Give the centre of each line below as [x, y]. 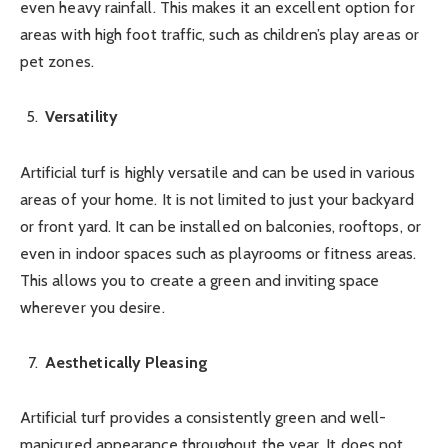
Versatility [81, 117]
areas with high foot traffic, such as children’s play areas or [219, 35]
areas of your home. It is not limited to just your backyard [217, 199]
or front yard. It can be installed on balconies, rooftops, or [220, 226]
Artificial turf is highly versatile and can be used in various [217, 172]
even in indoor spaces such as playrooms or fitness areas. [218, 253]
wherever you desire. [92, 307]
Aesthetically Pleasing [126, 362]
